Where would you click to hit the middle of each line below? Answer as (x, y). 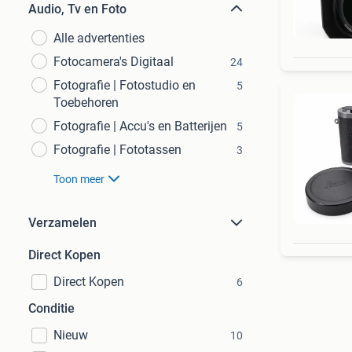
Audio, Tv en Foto (77, 9)
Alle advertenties (99, 38)
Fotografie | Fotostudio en (125, 85)
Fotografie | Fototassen (117, 150)
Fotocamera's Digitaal (114, 62)
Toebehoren (86, 103)
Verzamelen (62, 223)
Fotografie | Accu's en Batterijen (140, 126)
